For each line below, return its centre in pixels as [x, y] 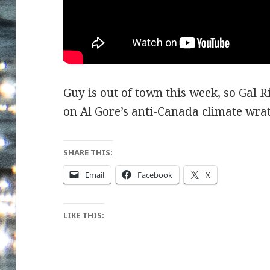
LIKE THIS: [84, 215]
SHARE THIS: [88, 152]
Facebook [155, 174]
